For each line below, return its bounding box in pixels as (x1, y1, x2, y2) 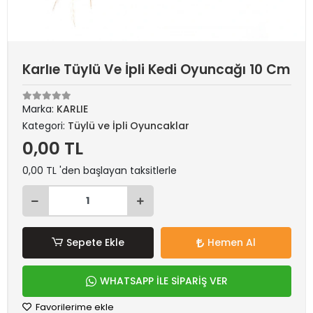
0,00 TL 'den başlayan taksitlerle (22, 163, 177, 177)
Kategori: (22, 119, 68, 133)
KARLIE (57, 102, 88, 116)
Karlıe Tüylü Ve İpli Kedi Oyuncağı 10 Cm (22, 60, 290, 79)
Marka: (22, 102, 57, 116)
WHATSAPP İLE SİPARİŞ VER (100, 274, 228, 288)
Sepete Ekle (66, 235, 124, 249)
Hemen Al (207, 235, 256, 249)
